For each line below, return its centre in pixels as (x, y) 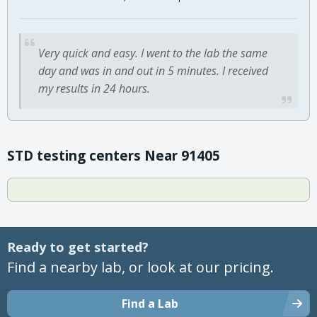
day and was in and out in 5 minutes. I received (153, 70)
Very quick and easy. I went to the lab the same (153, 53)
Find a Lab (150, 303)
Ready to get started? (78, 247)
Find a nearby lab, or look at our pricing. (140, 267)
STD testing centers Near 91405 (114, 155)
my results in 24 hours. (94, 88)
